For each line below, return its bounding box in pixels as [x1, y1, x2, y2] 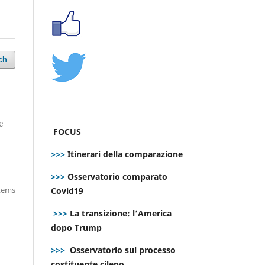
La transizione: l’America [67, 207, 172, 219]
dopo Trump [51, 221, 102, 233]
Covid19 [51, 185, 86, 196]
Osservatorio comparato [67, 170, 167, 182]
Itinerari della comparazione [65, 148, 183, 160]
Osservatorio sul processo [70, 244, 176, 256]
